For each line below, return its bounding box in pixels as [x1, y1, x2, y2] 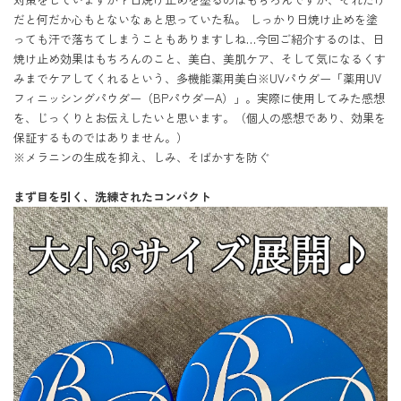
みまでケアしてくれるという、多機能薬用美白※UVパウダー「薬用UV [13, 70, 381, 87]
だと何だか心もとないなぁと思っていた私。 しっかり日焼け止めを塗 [13, 11, 378, 28]
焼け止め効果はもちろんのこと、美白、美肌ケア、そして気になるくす [13, 50, 386, 67]
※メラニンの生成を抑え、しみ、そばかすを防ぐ [13, 149, 269, 166]
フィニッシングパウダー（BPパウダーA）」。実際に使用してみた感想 [13, 90, 385, 107]
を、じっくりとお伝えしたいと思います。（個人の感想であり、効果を [13, 109, 386, 126]
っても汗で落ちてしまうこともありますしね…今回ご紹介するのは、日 [13, 30, 384, 47]
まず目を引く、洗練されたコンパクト [13, 188, 211, 205]
